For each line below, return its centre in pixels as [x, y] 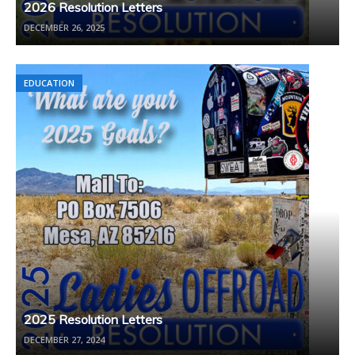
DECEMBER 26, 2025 [64, 28]
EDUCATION [49, 83]
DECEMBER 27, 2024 [64, 340]
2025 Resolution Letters [93, 320]
